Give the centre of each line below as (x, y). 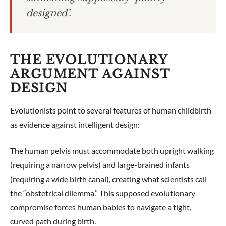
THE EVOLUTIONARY (89, 60)
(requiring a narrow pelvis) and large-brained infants (100, 165)
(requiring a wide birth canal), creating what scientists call (108, 179)
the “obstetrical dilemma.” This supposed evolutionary (103, 193)
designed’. (49, 13)
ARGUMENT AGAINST (90, 74)
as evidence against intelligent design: (75, 124)
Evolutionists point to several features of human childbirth (111, 110)
